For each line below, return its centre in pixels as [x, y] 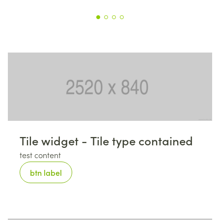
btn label [46, 172]
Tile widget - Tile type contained [106, 140]
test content [40, 155]
